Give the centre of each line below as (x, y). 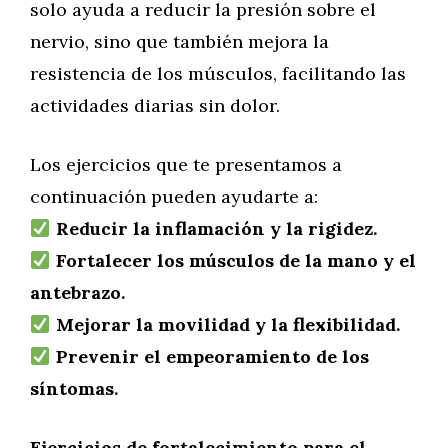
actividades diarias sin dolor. (155, 105)
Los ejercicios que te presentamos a (186, 164)
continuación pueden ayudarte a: (174, 196)
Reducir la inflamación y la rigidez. (216, 228)
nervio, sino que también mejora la (179, 41)
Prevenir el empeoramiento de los (212, 356)
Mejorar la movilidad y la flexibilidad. (227, 324)
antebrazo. (77, 292)
